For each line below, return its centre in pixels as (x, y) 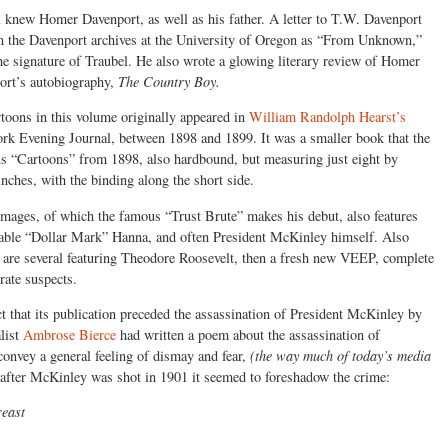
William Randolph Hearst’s (327, 117)
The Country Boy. (169, 81)
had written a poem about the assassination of (248, 334)
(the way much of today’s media (340, 355)
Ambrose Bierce (69, 334)
